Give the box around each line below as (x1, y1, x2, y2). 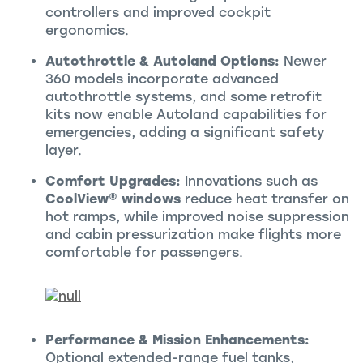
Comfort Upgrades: (45, 173, 181, 189)
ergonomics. (45, 22, 129, 38)
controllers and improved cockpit (45, 4, 271, 20)
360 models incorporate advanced (45, 70, 279, 87)
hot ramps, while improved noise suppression (45, 208, 349, 224)
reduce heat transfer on (181, 190, 349, 207)
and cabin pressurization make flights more (45, 226, 341, 242)
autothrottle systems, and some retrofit (45, 88, 322, 105)
